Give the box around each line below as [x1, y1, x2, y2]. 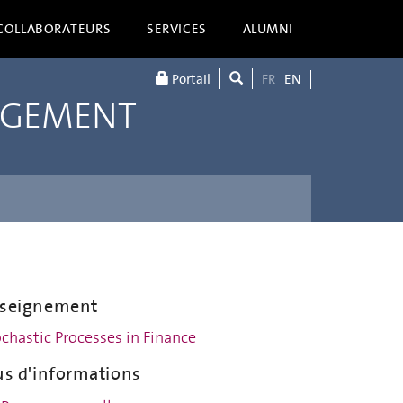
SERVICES [147, 20, 207, 38]
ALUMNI [242, 20, 293, 38]
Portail [169, 70, 210, 88]
